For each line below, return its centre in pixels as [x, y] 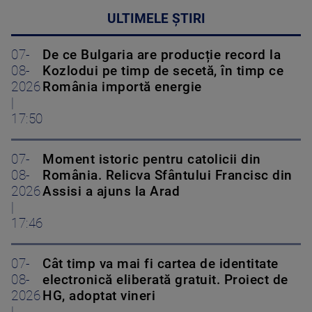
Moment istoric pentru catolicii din [152, 160]
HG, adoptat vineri [99, 296]
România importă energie [122, 87]
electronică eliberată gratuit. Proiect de [165, 280]
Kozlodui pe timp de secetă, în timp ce [163, 71]
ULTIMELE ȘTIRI [156, 19]
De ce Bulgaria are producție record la [162, 55]
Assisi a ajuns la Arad [111, 192]
